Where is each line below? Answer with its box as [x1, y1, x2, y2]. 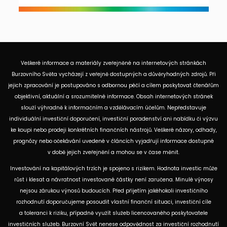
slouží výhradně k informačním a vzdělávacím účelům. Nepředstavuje [21, 103, 206, 111]
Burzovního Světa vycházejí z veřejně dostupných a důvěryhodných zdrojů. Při [11, 70, 216, 78]
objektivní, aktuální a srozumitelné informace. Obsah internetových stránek [14, 92, 213, 100]
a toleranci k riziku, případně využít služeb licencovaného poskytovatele [19, 209, 208, 217]
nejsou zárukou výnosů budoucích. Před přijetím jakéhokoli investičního [19, 186, 208, 195]
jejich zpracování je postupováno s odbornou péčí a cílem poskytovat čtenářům [8, 81, 219, 89]
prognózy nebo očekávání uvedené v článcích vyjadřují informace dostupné [13, 137, 214, 145]
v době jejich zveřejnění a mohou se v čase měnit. [48, 148, 179, 156]
